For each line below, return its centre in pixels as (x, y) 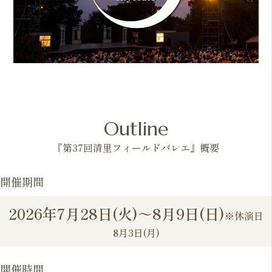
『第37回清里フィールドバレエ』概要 (136, 147)
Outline (136, 128)
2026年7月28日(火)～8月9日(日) (117, 213)
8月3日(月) (136, 232)
